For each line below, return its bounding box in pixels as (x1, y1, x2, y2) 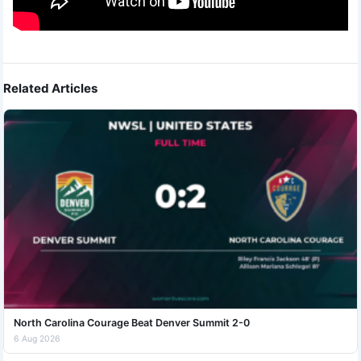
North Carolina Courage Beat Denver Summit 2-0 (14, 316, 250, 329)
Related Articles (3, 81, 98, 97)
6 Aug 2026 (14, 333, 60, 344)
